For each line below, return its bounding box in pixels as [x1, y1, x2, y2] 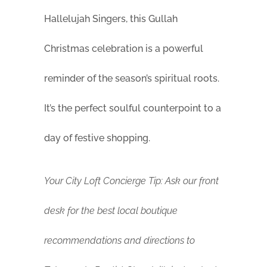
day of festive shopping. [44, 132, 150, 144]
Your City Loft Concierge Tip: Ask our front [44, 175, 219, 187]
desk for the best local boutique [44, 205, 178, 217]
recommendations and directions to [44, 235, 195, 247]
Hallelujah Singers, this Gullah [44, 13, 178, 25]
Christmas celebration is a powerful [44, 43, 203, 55]
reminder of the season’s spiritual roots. [44, 73, 219, 85]
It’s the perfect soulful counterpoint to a [44, 103, 221, 114]
